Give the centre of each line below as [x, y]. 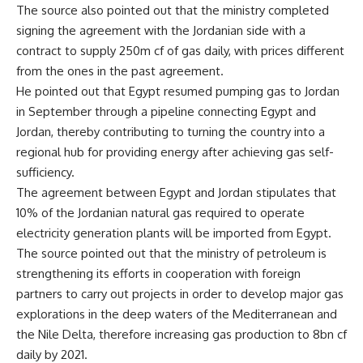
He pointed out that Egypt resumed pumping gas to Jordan [178, 91]
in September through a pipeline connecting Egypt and [166, 111]
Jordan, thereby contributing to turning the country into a [171, 132]
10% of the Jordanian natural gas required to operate [160, 213]
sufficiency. [45, 172]
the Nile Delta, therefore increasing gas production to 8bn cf [181, 334]
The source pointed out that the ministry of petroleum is [171, 253]
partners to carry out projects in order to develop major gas [180, 294]
